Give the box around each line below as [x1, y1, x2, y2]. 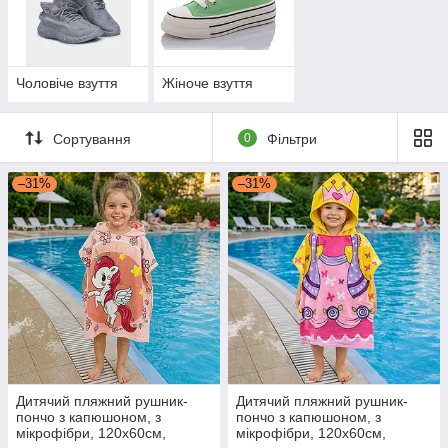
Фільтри [266, 130, 317, 147]
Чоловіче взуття [16, 75, 118, 92]
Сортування [53, 130, 131, 147]
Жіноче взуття [161, 75, 253, 92]
